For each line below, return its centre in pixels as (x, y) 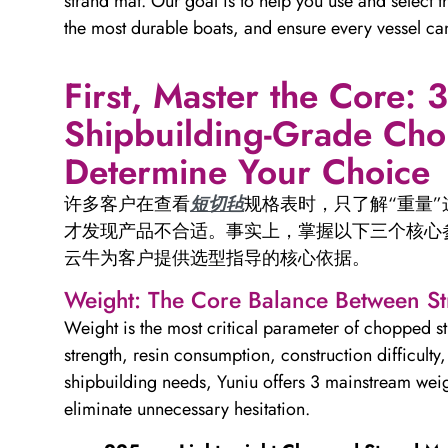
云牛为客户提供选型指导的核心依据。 (217, 257)
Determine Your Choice (247, 171)
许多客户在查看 (127, 203)
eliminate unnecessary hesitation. (187, 409)
